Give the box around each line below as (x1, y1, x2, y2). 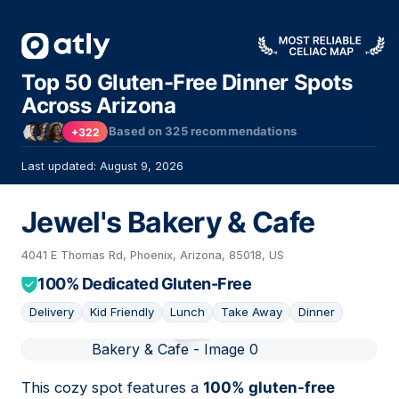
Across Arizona (21, 93, 176, 118)
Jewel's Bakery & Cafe (21, 205, 315, 240)
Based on (109, 125, 166, 138)
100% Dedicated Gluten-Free (37, 274, 251, 294)
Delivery (29, 305, 74, 320)
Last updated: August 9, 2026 (21, 159, 183, 173)
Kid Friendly (90, 305, 154, 320)
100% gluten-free (203, 379, 335, 397)
